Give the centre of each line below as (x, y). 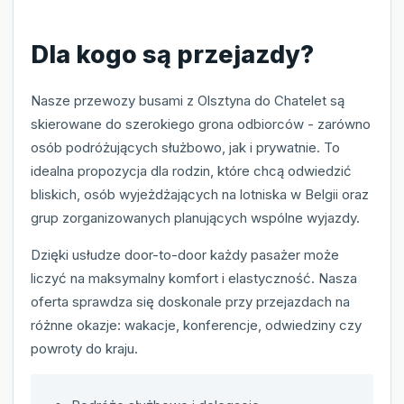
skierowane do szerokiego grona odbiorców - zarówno (201, 124)
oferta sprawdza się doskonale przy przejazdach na (190, 301)
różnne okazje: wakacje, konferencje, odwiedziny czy (196, 325)
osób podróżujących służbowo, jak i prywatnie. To (185, 147)
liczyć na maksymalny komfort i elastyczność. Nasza (194, 278)
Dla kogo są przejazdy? (172, 54)
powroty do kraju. (84, 348)
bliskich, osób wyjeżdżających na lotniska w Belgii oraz (200, 194)
